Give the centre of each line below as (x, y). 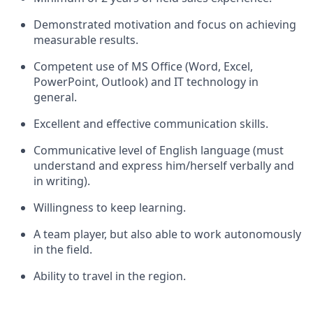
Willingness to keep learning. (110, 208)
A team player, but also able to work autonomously (167, 234)
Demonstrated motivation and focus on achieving (165, 24)
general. (55, 97)
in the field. (63, 249)
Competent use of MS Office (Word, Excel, (143, 66)
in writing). (62, 181)
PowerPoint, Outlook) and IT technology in (146, 82)
